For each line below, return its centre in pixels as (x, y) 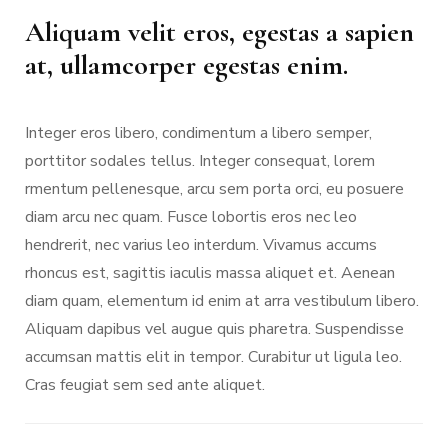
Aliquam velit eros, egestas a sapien (219, 31)
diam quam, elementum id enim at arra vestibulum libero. (222, 300)
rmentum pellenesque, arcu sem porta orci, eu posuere (214, 188)
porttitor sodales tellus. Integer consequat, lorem (200, 160)
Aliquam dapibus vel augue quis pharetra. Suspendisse (214, 328)
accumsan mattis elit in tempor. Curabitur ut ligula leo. (213, 356)
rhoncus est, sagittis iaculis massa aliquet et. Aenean (210, 272)
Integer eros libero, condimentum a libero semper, (198, 132)
